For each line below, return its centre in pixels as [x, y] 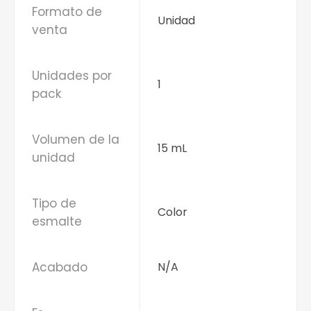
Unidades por [72, 76]
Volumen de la [76, 140]
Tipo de [54, 204]
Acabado [60, 268]
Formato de [67, 12]
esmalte [57, 222]
